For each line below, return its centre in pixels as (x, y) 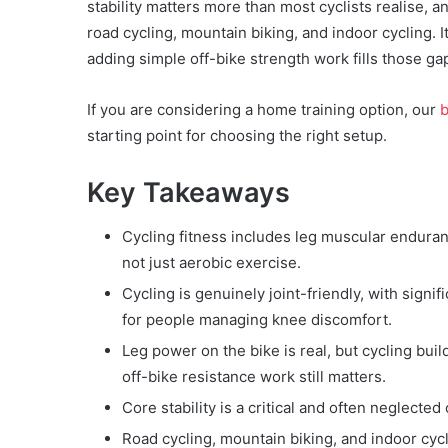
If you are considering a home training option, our (263, 109)
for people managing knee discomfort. (257, 320)
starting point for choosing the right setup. (237, 135)
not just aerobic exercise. (211, 263)
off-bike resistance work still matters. (254, 377)
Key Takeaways (188, 192)
